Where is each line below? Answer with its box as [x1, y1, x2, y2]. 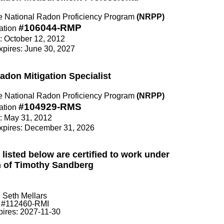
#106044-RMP [18, 22, 81, 33]
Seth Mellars [2, 191, 47, 200]
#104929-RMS [18, 101, 81, 112]
